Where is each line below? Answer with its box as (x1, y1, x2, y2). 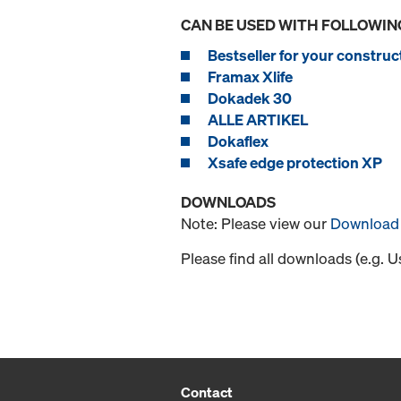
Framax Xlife (208, 66, 293, 88)
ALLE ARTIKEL (208, 109, 308, 131)
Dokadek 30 (208, 88, 292, 109)
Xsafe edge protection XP (208, 152, 382, 174)
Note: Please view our (181, 213, 330, 235)
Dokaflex (208, 131, 269, 152)
